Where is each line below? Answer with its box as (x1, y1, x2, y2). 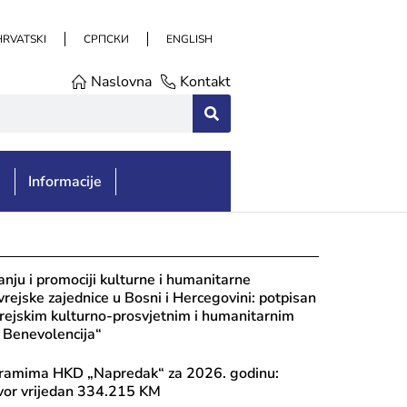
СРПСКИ (84, 32, 129, 46)
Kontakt (180, 72, 231, 92)
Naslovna (91, 72, 152, 92)
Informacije (28, 172, 103, 192)
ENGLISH (166, 32, 213, 46)
